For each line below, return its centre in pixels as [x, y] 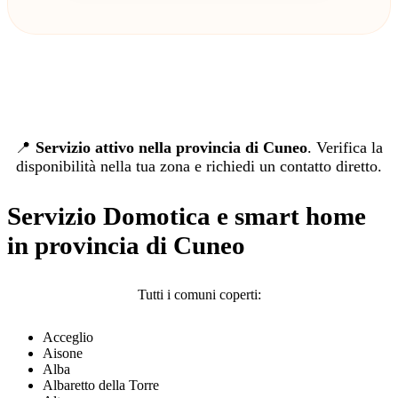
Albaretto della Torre [101, 386]
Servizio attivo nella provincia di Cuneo [171, 148]
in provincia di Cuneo [126, 246]
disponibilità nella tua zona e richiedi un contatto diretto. [199, 167]
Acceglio [68, 338]
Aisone [63, 354]
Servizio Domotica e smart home [187, 216]
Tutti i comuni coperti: [199, 295]
